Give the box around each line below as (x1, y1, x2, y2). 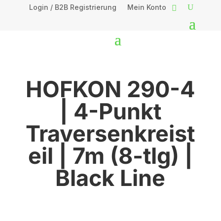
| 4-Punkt (59, 98, 161, 125)
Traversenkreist (26, 120, 195, 147)
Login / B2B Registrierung (29, 3, 117, 11)
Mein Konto (127, 3, 167, 11)
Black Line (55, 164, 166, 192)
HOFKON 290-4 (26, 75, 195, 103)
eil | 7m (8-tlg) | (28, 142, 193, 170)
